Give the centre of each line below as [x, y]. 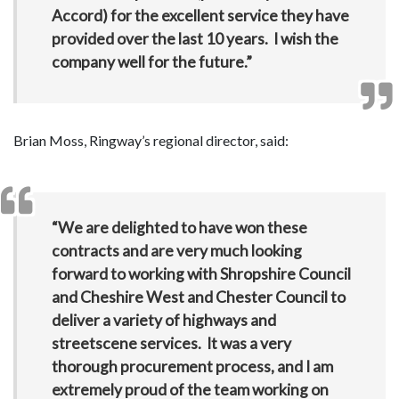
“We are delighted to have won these [179, 227]
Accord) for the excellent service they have [200, 15]
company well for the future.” [153, 61]
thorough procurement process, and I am [192, 366]
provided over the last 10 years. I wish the [195, 38]
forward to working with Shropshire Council [201, 273]
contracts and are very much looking [176, 250]
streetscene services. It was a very [171, 343]
